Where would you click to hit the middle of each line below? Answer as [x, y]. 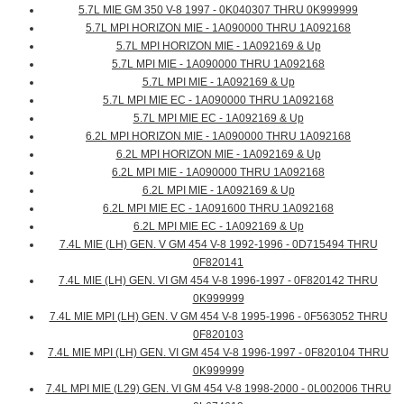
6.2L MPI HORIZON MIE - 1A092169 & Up [218, 155]
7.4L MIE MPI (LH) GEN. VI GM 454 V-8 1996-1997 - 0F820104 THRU [218, 353]
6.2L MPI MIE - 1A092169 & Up [218, 191]
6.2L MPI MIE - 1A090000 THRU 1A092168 [218, 173]
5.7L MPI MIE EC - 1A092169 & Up [218, 119]
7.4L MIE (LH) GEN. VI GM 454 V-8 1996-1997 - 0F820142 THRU [218, 281]
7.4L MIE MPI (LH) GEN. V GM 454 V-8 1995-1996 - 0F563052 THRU [218, 317]
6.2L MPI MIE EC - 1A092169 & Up [218, 227]
